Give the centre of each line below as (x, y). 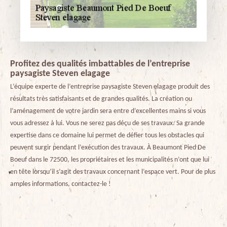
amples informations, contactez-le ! (61, 184)
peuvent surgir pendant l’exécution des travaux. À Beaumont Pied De (108, 147)
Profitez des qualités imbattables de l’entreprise (100, 64)
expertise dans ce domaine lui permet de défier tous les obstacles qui (107, 135)
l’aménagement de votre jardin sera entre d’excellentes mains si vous (108, 111)
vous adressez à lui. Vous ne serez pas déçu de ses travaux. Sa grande (107, 123)
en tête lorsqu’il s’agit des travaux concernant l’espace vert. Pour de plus (113, 172)
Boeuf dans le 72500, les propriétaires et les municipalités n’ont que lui (110, 160)
